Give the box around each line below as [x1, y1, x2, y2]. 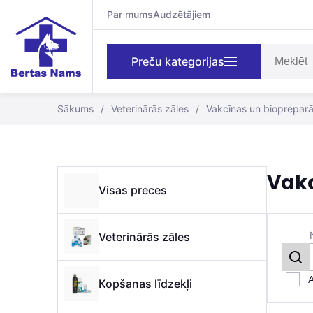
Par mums [107, 8, 153, 20]
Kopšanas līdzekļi [99, 277, 192, 291]
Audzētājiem [153, 8, 210, 20]
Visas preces [99, 183, 167, 197]
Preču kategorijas [131, 54, 224, 68]
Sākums [57, 103, 94, 115]
